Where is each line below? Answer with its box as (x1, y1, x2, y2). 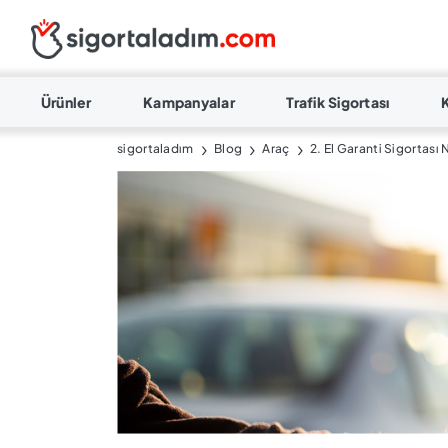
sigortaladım (117, 141, 194, 156)
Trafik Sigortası (286, 93, 390, 111)
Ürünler (40, 93, 92, 111)
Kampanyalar (143, 93, 235, 111)
